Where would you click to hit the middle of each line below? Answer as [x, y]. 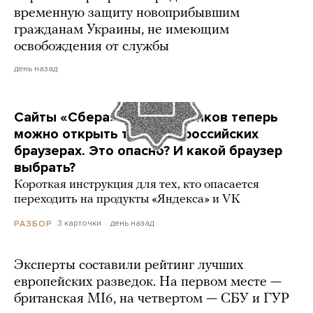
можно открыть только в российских [136, 134]
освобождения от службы [92, 47]
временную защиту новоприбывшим [127, 14]
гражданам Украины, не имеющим [122, 30]
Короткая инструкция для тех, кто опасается [137, 185]
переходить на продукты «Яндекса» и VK [127, 200]
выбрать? [45, 168]
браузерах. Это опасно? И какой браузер [148, 151]
